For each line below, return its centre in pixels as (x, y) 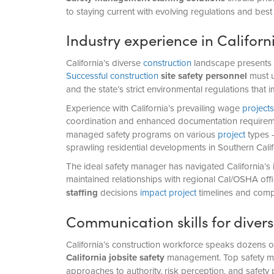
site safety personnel (202, 76)
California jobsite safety (115, 258)
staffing (82, 193)
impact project (168, 193)
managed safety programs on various (142, 135)
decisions (119, 193)
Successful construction (112, 76)
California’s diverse (104, 63)
